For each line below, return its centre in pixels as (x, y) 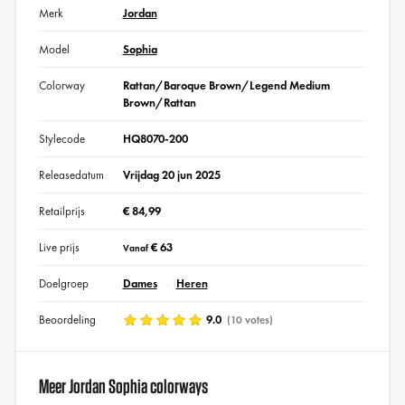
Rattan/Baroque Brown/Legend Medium (226, 86)
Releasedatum (71, 175)
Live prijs (59, 248)
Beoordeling (67, 320)
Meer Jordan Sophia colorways (123, 386)
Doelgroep (63, 284)
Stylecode (61, 139)
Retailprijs (61, 212)
